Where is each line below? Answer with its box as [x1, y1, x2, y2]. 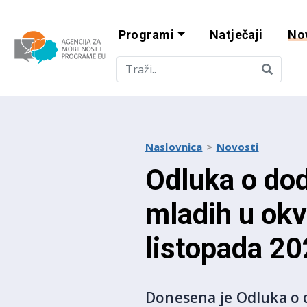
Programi [118, 27, 175, 42]
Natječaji [209, 27, 263, 42]
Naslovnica [145, 140, 203, 153]
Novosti [216, 140, 259, 153]
